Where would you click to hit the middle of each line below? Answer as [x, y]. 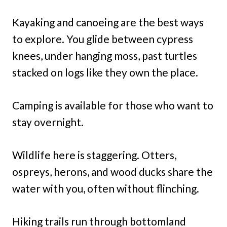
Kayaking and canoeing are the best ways [108, 22]
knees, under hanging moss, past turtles [105, 56]
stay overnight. [48, 122]
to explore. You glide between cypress [103, 39]
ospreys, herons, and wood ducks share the [112, 172]
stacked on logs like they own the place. [105, 72]
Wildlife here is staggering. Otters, [94, 155]
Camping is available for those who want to [113, 105]
